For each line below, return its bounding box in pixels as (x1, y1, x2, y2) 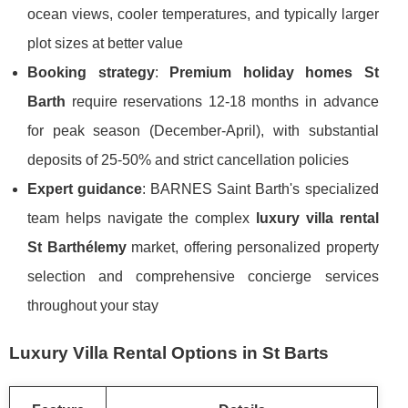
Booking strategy (27, 64, 155, 80)
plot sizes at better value (27, 35, 183, 51)
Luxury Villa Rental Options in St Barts (9, 342, 329, 362)
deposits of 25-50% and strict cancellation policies (27, 151, 349, 168)
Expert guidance (27, 180, 143, 197)
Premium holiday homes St (169, 64, 379, 80)
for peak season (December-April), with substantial (27, 122, 379, 138)
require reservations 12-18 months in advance (66, 93, 379, 109)
